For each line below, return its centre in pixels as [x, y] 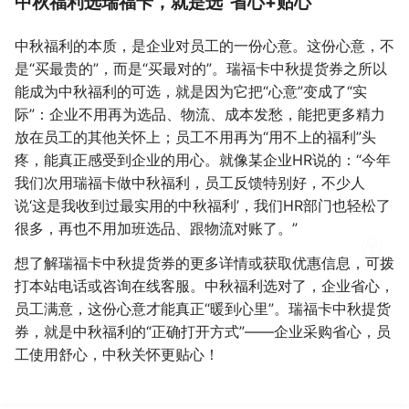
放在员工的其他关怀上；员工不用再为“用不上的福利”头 [195, 137]
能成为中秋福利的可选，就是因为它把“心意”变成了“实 [191, 92]
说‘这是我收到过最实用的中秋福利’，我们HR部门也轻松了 [203, 206]
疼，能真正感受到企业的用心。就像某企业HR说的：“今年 [203, 160]
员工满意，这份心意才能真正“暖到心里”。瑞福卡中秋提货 [203, 309]
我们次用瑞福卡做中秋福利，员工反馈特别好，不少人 [190, 183]
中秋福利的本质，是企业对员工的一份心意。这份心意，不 [204, 46]
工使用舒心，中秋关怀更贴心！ [117, 355]
